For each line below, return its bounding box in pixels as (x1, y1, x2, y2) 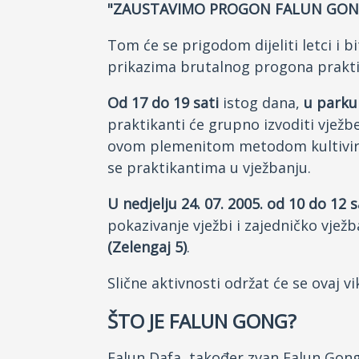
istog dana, (219, 92, 304, 112)
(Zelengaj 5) (107, 236, 187, 256)
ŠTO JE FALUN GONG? (107, 307, 296, 334)
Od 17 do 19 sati (107, 92, 219, 112)
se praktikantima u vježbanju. (107, 157, 311, 177)
